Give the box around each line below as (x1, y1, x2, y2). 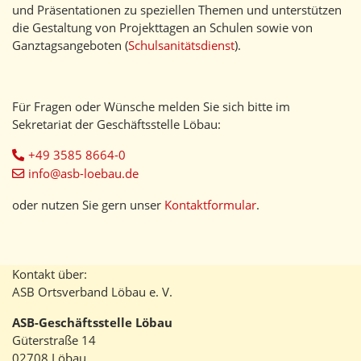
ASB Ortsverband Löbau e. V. (12, 284, 172, 301)
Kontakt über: (12, 266, 87, 283)
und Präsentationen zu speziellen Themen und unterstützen (12, 2, 342, 19)
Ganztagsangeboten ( (12, 37, 128, 54)
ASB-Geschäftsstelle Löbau (12, 314, 172, 331)
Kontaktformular (164, 197, 256, 214)
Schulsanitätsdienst (128, 37, 234, 54)
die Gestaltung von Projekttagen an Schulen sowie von (12, 19, 313, 36)
